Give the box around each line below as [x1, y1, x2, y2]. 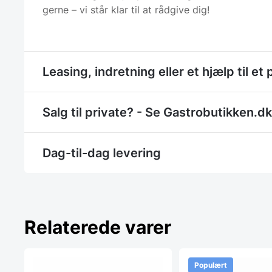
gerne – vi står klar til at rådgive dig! [42, 3, 209, 16]
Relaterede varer [24, 216, 171, 238]
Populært [194, 260, 228, 270]
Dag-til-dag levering [42, 145, 161, 160]
